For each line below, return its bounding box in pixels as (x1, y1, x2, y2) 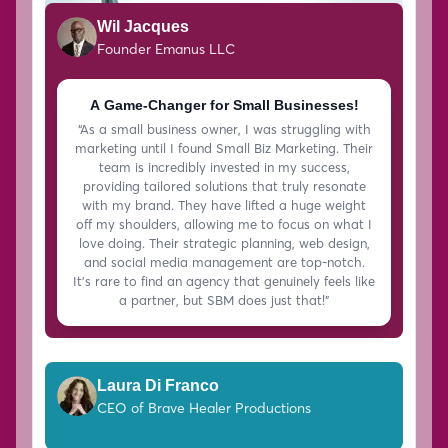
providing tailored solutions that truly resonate (82, 178, 366, 195)
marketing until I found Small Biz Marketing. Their (75, 140, 373, 157)
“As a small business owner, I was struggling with (77, 121, 371, 138)
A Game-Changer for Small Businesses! (89, 97, 359, 114)
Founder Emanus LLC (97, 40, 235, 59)
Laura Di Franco (97, 377, 219, 395)
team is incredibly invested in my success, (98, 159, 350, 176)
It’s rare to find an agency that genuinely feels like (73, 273, 375, 290)
